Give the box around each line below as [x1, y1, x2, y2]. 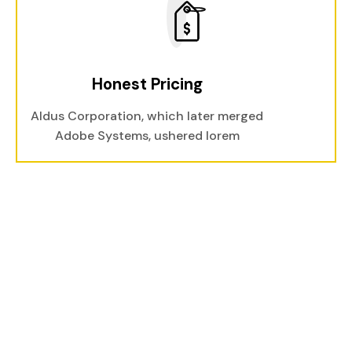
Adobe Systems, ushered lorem [54, 127, 240, 144]
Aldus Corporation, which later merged [31, 108, 263, 124]
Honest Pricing [91, 74, 203, 94]
